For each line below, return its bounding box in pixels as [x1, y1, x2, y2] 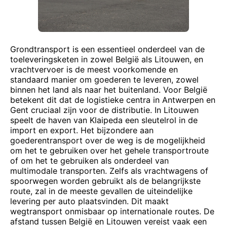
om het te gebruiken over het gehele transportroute [10, 145, 209, 156]
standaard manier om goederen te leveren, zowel [10, 74, 199, 85]
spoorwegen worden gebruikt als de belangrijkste [10, 176, 201, 186]
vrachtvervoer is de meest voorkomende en [10, 64, 178, 74]
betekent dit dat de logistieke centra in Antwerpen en [10, 95, 215, 105]
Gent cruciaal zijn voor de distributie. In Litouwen [10, 105, 199, 115]
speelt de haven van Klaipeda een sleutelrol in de [10, 115, 198, 125]
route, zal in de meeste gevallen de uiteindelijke [10, 186, 193, 196]
